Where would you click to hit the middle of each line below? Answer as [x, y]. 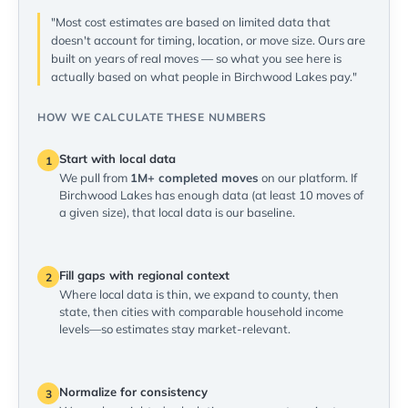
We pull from [95, 178]
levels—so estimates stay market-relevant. [175, 329]
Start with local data [117, 159]
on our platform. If [308, 178]
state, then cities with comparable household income [201, 312]
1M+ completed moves [194, 178]
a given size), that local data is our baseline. [177, 213]
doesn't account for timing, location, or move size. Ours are [208, 41]
